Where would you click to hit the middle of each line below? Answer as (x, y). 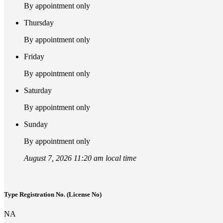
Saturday (38, 90)
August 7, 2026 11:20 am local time (80, 158)
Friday (34, 56)
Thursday (39, 22)
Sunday (36, 124)
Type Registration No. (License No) (53, 194)
